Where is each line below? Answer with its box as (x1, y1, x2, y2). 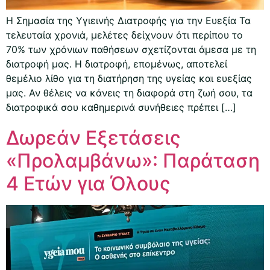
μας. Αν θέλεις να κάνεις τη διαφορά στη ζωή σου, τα (6, 87, 253, 99)
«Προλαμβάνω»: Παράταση (6, 149, 260, 173)
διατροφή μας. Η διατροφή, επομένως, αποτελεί (6, 58, 227, 71)
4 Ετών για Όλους (6, 172, 171, 196)
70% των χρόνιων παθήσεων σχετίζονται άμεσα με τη (6, 43, 256, 56)
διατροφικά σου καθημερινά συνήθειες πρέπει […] (6, 101, 236, 114)
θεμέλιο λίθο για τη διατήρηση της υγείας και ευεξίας (6, 72, 252, 85)
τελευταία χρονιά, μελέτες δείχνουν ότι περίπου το (6, 29, 243, 42)
